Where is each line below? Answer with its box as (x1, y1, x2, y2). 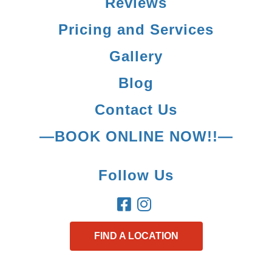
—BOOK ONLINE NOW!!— (39, 128, 233, 144)
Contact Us (95, 101, 177, 118)
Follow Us (98, 167, 174, 183)
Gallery (109, 48, 163, 64)
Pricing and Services (58, 21, 214, 38)
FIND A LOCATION (93, 231, 178, 241)
